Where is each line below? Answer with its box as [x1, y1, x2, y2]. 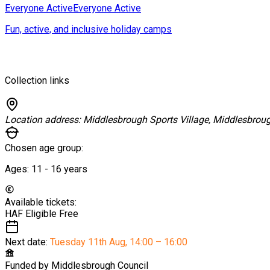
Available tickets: [5, 196, 77, 208]
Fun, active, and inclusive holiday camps [5, 23, 172, 35]
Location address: [5, 113, 83, 125]
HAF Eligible [5, 207, 59, 219]
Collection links [5, 74, 69, 86]
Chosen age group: [5, 142, 83, 154]
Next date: [5, 236, 50, 248]
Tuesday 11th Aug [50, 236, 125, 248]
